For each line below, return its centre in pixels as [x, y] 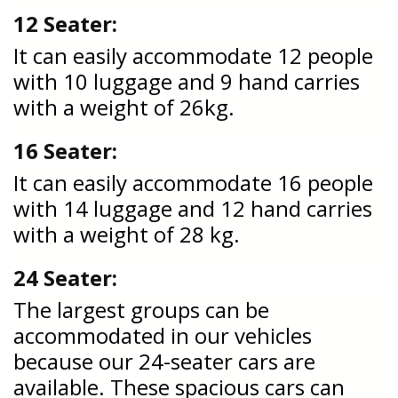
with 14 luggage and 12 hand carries [193, 208]
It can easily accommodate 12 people [193, 55]
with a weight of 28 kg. [127, 234]
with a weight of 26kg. [127, 107]
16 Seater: [65, 150]
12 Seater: [68, 23]
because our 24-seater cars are [164, 361]
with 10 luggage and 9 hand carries [187, 81]
